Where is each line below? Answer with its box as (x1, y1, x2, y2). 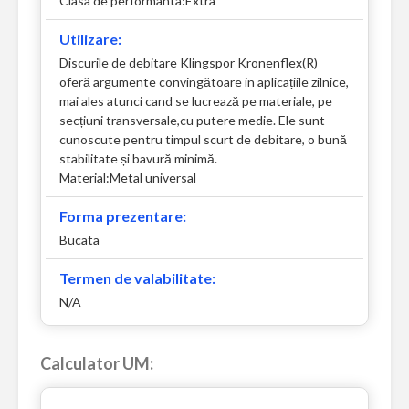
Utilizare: (59, 30, 121, 48)
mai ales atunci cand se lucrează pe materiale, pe (59, 93, 332, 110)
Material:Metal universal (59, 170, 196, 186)
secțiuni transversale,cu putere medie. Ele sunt (59, 112, 325, 129)
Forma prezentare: (59, 207, 186, 225)
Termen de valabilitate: (59, 269, 215, 288)
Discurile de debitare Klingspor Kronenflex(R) (59, 55, 318, 71)
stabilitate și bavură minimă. (59, 151, 217, 167)
